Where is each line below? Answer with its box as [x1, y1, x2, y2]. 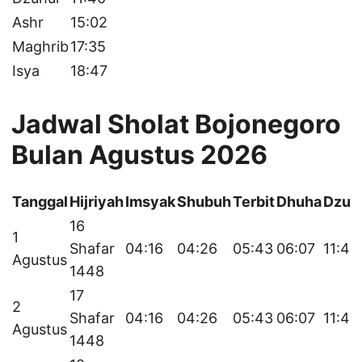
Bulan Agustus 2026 [11, 138, 267, 170]
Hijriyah [69, 192, 124, 210]
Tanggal [12, 192, 68, 210]
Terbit [233, 192, 275, 210]
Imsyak [125, 192, 175, 210]
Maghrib [12, 37, 69, 55]
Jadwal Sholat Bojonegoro [11, 107, 341, 140]
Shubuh [177, 192, 231, 210]
